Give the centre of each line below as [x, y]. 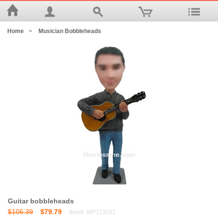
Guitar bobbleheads [41, 201]
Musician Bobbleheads [70, 31]
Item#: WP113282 [92, 212]
